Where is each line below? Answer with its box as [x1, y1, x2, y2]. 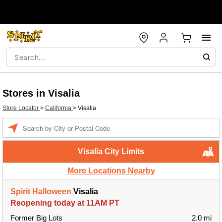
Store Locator [2, 105, 40, 111]
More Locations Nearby [67, 166, 155, 175]
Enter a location [22, 119, 64, 126]
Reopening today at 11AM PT [10, 199, 119, 207]
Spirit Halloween [10, 187, 71, 196]
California [45, 105, 73, 111]
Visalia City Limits [78, 147, 144, 156]
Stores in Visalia [2, 88, 80, 99]
